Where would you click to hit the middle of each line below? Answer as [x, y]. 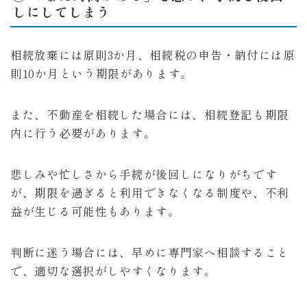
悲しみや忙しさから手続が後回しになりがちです [144, 174]
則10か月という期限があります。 [102, 74]
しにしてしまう [62, 12]
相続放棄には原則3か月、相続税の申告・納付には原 [153, 55]
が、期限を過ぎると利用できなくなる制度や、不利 [150, 193]
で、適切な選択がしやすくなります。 [113, 271]
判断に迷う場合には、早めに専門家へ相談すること [150, 253]
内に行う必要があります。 [83, 133]
